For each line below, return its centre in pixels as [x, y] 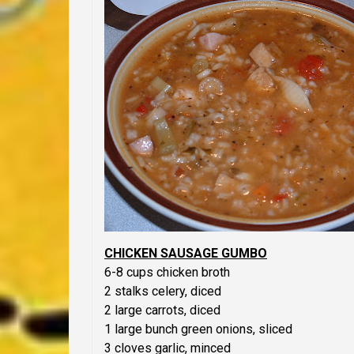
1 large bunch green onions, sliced [198, 330]
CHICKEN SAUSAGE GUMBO [186, 254]
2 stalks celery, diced [163, 292]
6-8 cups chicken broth [167, 273]
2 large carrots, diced [162, 311]
